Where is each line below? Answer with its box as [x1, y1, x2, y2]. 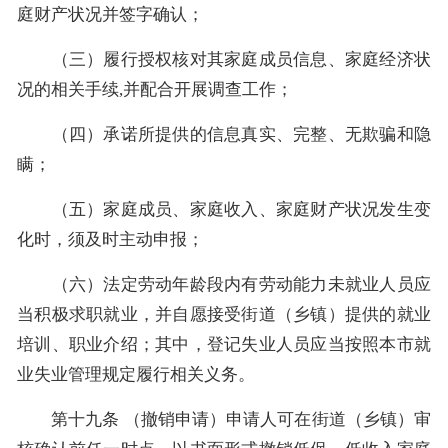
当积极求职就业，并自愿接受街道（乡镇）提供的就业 [17, 304, 431, 324]
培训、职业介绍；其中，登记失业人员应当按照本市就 [17, 334, 431, 354]
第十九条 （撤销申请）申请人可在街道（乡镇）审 [17, 409, 431, 429]
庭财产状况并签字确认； [17, 4, 204, 24]
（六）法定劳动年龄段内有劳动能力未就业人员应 [17, 274, 431, 294]
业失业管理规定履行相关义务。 [17, 364, 255, 384]
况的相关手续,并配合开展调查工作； [17, 79, 293, 99]
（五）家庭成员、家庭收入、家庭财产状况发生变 [17, 199, 431, 219]
